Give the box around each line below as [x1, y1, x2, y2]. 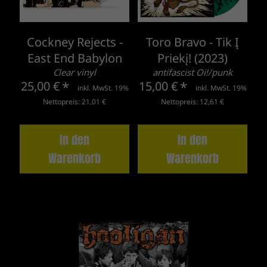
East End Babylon [27, 49, 122, 66]
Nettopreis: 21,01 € [43, 96, 106, 107]
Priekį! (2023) [157, 49, 228, 66]
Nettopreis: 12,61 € [161, 96, 224, 107]
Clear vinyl [53, 66, 96, 78]
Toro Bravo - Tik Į [146, 33, 239, 50]
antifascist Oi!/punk [153, 66, 232, 78]
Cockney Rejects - [26, 33, 123, 50]
